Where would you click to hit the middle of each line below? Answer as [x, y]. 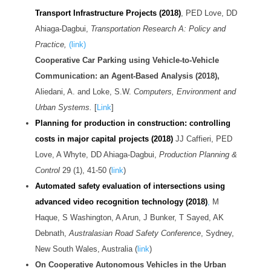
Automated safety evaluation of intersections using [130, 186]
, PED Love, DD [209, 13]
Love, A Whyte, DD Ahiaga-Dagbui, [97, 155]
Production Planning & [198, 155]
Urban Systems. [63, 108]
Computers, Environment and [184, 92]
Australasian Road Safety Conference [135, 233]
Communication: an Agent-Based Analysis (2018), [127, 76]
